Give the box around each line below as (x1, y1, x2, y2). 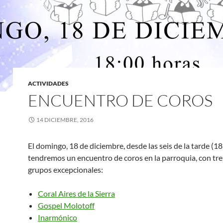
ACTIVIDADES (28, 80, 69, 88)
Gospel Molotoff (38, 201, 95, 211)
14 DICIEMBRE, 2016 (36, 116, 94, 124)
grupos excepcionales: (28, 165, 103, 175)
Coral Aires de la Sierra (38, 189, 115, 199)
